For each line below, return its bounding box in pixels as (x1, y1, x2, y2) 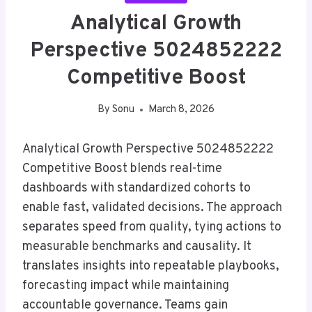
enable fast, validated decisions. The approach (22, 200, 282, 217)
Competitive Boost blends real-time (22, 161, 222, 178)
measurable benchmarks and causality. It (22, 239, 251, 256)
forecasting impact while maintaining (22, 278, 229, 295)
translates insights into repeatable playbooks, (22, 258, 279, 275)
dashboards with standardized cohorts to (22, 180, 251, 197)
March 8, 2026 (148, 103, 215, 117)
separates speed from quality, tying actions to (22, 219, 281, 236)
